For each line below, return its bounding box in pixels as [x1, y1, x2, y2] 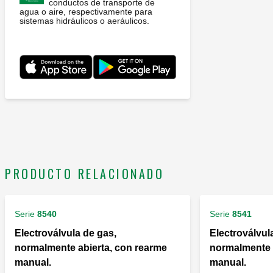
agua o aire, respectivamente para [19, 7, 152, 17]
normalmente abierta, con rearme [15, 243, 167, 253]
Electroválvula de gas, [15, 228, 116, 239]
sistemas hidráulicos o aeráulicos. [19, 16, 149, 26]
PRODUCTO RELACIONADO [5, 165, 164, 183]
